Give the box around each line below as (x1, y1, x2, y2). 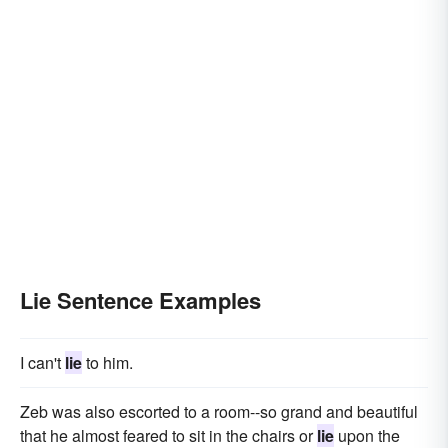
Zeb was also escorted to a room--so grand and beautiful (20, 399, 418, 423)
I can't (20, 350, 65, 374)
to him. (82, 350, 133, 374)
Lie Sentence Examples (20, 283, 261, 316)
